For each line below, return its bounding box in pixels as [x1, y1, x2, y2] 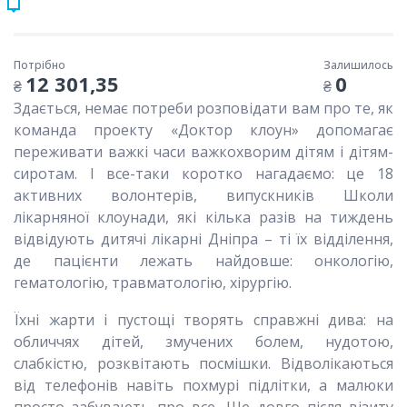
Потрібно [14, 56, 65, 73]
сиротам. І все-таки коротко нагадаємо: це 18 [14, 163, 393, 184]
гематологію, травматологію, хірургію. [14, 272, 292, 293]
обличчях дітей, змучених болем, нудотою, [14, 331, 393, 352]
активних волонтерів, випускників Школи [14, 184, 393, 205]
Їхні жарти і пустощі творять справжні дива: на [14, 309, 393, 330]
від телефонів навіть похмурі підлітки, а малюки [14, 374, 393, 395]
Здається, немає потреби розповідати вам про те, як [14, 97, 393, 118]
